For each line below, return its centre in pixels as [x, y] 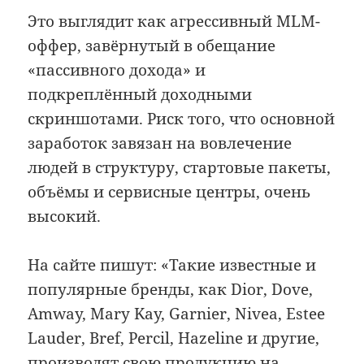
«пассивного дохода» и [117, 69]
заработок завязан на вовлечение [160, 143]
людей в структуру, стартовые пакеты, [180, 167]
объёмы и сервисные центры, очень [169, 191]
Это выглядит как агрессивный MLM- [174, 21]
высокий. [65, 216]
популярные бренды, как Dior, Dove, [171, 289]
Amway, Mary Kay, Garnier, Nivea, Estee [177, 314]
